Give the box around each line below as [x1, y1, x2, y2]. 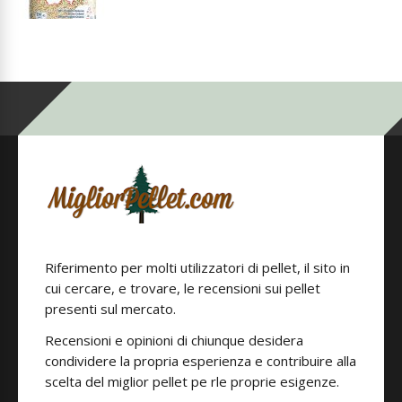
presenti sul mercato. [45, 300, 176, 318]
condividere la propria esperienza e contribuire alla [45, 352, 356, 370]
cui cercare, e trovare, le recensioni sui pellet [45, 279, 320, 297]
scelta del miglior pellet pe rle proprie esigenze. [45, 372, 339, 390]
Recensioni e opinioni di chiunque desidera [45, 331, 303, 349]
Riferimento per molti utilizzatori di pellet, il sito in [45, 258, 350, 276]
